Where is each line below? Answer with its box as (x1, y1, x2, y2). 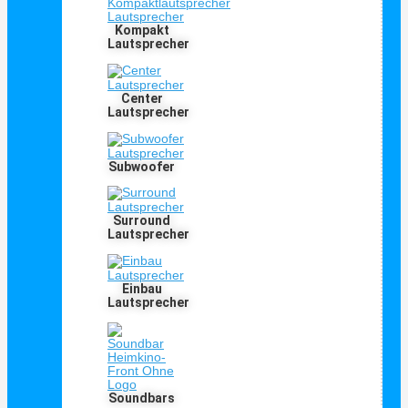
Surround (113, 213, 170, 229)
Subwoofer (108, 158, 175, 174)
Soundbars (108, 390, 175, 405)
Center (120, 90, 163, 106)
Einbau (121, 280, 162, 296)
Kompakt (114, 23, 169, 38)
